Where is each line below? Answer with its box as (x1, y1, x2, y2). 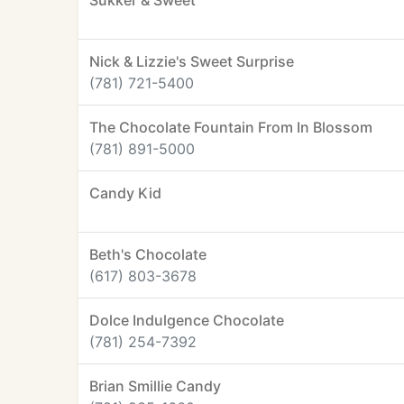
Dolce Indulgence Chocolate (89, 311, 284, 329)
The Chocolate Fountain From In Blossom (89, 118, 372, 136)
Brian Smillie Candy (89, 377, 221, 395)
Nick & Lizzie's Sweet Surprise (89, 52, 294, 70)
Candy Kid (89, 184, 161, 202)
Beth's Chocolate (89, 245, 207, 263)
